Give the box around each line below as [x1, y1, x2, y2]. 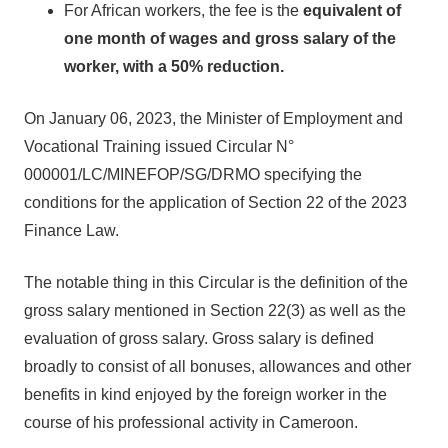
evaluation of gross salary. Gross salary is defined [24, 330, 374, 347]
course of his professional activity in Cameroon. [24, 414, 358, 431]
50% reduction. [167, 58, 284, 75]
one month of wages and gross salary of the [64, 30, 396, 47]
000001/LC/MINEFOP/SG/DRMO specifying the [24, 166, 362, 183]
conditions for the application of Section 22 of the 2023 [24, 194, 407, 211]
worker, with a [64, 58, 167, 75]
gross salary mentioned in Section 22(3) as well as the [24, 302, 406, 319]
